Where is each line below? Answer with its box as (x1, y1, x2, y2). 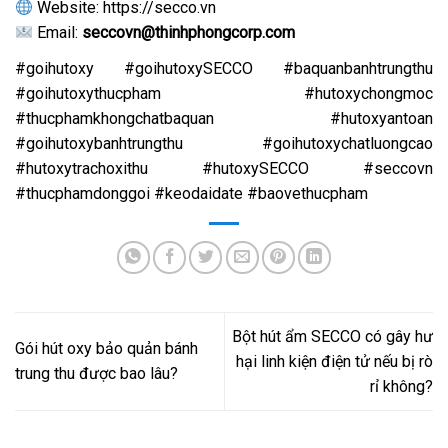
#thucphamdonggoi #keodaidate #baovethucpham (15, 184, 368, 204)
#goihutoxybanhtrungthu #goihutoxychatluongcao (15, 134, 433, 154)
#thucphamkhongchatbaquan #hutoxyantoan (15, 109, 433, 129)
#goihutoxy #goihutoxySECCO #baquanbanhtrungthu (15, 59, 433, 79)
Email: (33, 23, 83, 43)
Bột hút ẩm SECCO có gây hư (232, 326, 433, 346)
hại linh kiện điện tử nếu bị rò (236, 351, 433, 371)
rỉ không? (370, 376, 433, 396)
